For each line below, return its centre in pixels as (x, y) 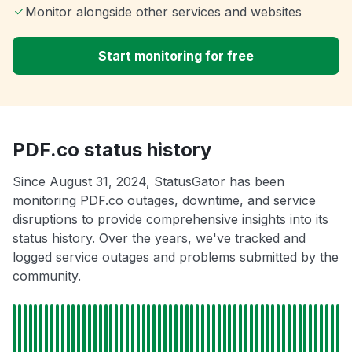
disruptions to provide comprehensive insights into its (170, 220)
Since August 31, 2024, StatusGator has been (148, 182)
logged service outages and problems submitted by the (176, 257)
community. (47, 276)
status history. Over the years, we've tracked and (159, 238)
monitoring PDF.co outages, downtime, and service (164, 201)
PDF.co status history (112, 150)
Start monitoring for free (176, 56)
